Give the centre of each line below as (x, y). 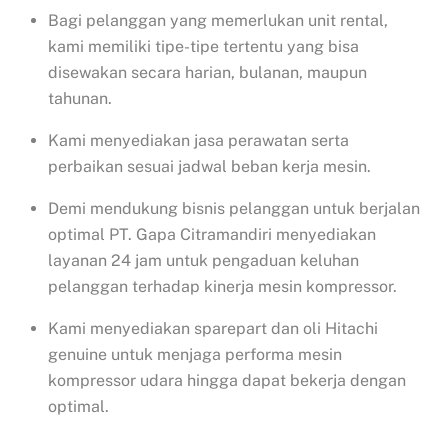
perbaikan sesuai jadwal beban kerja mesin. (209, 167)
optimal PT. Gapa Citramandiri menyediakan (212, 235)
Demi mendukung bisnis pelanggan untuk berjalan (234, 209)
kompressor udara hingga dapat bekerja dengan (227, 381)
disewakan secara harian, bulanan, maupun (207, 73)
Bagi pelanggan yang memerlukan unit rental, (218, 21)
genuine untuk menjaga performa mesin (195, 355)
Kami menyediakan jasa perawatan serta (198, 141)
